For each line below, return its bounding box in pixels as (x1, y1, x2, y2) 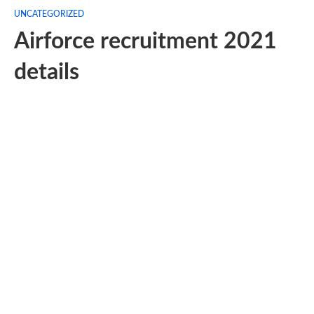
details (14, 61, 79, 83)
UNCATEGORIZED (14, 10, 84, 18)
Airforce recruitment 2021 (14, 30, 277, 53)
